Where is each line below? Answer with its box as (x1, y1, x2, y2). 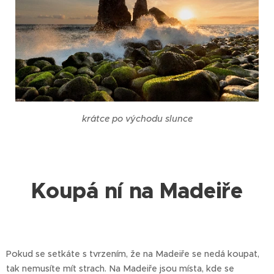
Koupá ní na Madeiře (31, 177, 243, 205)
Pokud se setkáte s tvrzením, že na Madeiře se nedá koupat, (6, 248, 259, 260)
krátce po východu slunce (81, 113, 193, 125)
